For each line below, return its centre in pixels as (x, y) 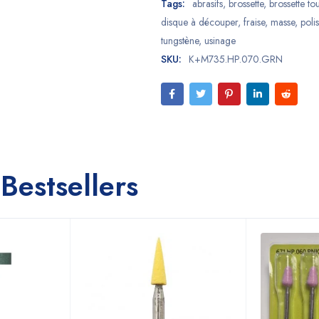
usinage (220, 41)
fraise (254, 22)
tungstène (179, 41)
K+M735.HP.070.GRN (235, 59)
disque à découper (199, 22)
